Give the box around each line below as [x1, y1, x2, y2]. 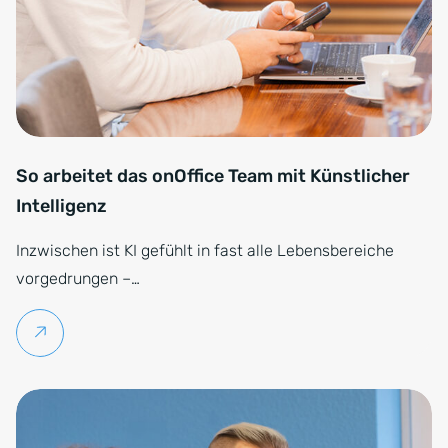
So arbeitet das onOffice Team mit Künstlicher [16, 165, 410, 188]
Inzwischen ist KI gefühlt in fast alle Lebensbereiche [16, 241, 394, 261]
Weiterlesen [47, 323, 138, 343]
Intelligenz [16, 195, 107, 218]
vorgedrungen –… [16, 269, 140, 289]
